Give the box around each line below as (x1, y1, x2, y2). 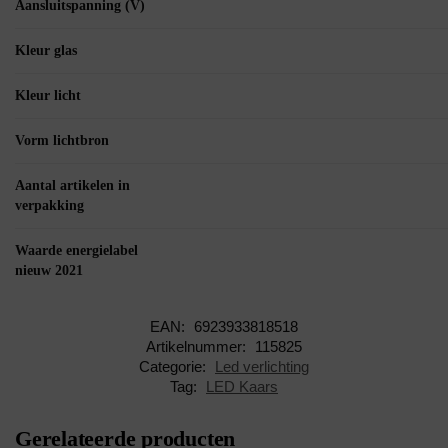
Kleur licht (15, 88, 81, 104)
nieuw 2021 (15, 263, 83, 279)
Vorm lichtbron (15, 133, 109, 149)
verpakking (15, 198, 84, 214)
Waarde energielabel (15, 243, 138, 259)
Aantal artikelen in (15, 178, 130, 194)
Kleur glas (15, 43, 77, 59)
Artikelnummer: (146, 338, 250, 356)
